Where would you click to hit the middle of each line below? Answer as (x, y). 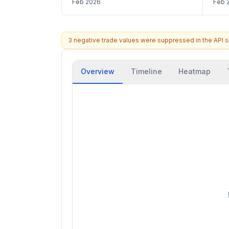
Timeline (146, 71)
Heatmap (194, 71)
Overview (98, 71)
